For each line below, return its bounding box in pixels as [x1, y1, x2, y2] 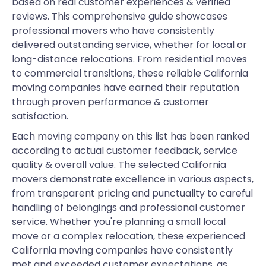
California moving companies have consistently [12, 243, 233, 257]
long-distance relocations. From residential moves [12, 52, 247, 66]
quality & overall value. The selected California [12, 158, 226, 172]
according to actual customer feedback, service [12, 144, 237, 157]
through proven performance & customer [12, 95, 209, 109]
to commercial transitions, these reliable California [12, 66, 248, 80]
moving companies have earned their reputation [12, 81, 239, 94]
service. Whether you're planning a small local [12, 215, 226, 229]
